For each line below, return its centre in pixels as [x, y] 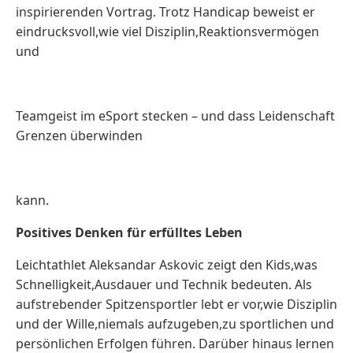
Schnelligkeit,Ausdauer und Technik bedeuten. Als [164, 284]
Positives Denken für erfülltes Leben [129, 232]
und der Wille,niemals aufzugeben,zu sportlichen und [175, 324]
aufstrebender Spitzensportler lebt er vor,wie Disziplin [176, 304]
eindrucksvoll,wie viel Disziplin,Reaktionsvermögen [167, 32]
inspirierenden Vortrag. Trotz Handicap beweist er [165, 12]
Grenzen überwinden [79, 136]
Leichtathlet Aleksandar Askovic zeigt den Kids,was [167, 265]
